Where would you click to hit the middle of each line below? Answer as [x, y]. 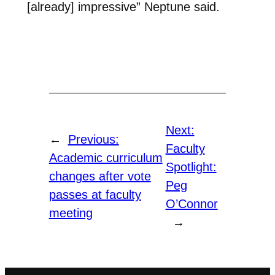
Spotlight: [191, 167]
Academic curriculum [106, 158]
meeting [71, 213]
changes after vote [100, 176]
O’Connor [192, 204]
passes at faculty [95, 195]
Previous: [93, 140]
